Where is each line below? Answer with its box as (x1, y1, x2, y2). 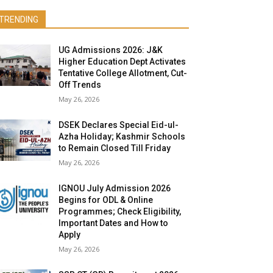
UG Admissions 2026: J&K (58, 45, 163, 55)
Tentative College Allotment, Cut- (58, 68, 188, 79)
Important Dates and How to (58, 218, 169, 229)
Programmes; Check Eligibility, (58, 207, 182, 217)
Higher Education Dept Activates (58, 57, 186, 67)
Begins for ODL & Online (58, 195, 154, 205)
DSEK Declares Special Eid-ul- (58, 120, 179, 130)
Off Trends (58, 80, 102, 90)
